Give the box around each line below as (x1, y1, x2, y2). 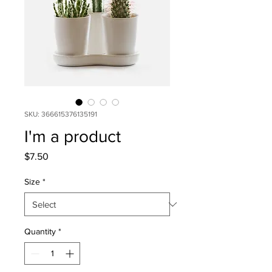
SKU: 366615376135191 (24, 110, 97, 118)
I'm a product (24, 127, 121, 146)
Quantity (24, 226, 56, 236)
